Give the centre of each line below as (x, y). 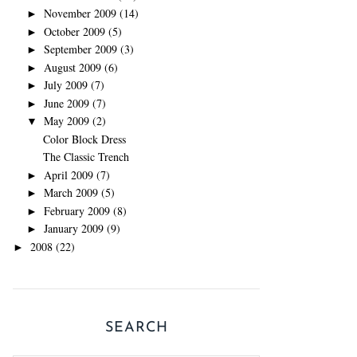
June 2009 (66, 103)
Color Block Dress (84, 139)
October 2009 (74, 31)
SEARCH (136, 328)
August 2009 (72, 67)
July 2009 (65, 85)
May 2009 (66, 121)
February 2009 (76, 210)
